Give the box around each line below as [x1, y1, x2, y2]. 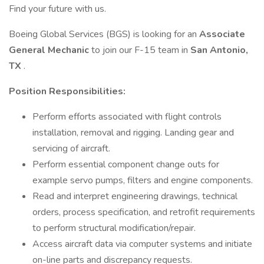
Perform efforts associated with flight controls [32, 110, 222, 123]
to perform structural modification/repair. [32, 222, 196, 235]
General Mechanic [9, 44, 91, 57]
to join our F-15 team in [91, 44, 190, 57]
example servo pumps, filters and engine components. [32, 174, 253, 187]
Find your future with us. [9, 2, 106, 15]
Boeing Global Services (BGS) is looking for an [9, 28, 199, 41]
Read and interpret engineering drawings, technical [32, 190, 237, 203]
